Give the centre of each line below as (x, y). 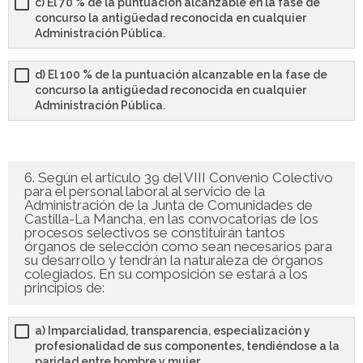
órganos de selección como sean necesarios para (178, 247)
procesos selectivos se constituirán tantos (155, 233)
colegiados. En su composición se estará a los (166, 274)
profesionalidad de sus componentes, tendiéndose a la (187, 346)
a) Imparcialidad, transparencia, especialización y (173, 331)
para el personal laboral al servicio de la (145, 192)
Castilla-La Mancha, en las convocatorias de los (171, 219)
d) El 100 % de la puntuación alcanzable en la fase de (181, 75)
